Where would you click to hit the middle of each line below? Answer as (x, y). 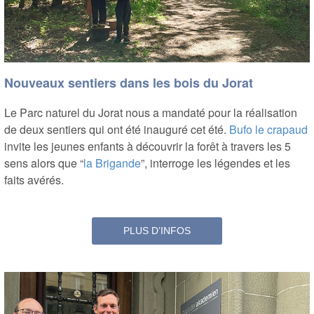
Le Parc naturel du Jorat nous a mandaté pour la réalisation (151, 112)
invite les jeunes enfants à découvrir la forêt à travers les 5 (148, 146)
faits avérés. (34, 179)
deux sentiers (54, 129)
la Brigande (112, 163)
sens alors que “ (44, 163)
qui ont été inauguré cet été (156, 129)
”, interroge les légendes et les (216, 163)
